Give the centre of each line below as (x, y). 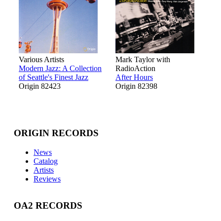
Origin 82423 (40, 86)
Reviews (47, 179)
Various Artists (41, 60)
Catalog (46, 161)
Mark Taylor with (143, 60)
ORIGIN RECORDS (56, 133)
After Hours (134, 77)
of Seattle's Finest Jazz (54, 77)
